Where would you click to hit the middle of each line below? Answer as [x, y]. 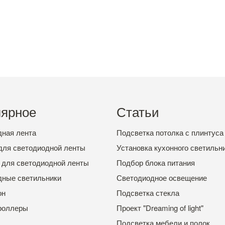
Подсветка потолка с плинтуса [170, 133]
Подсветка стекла [148, 193]
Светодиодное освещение [161, 178]
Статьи [138, 111]
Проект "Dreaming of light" [160, 208]
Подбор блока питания [155, 163]
